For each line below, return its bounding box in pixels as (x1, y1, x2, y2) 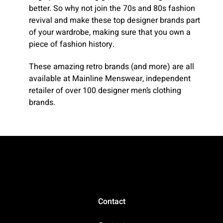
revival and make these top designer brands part (29, 14, 200, 27)
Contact (98, 195, 125, 208)
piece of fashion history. (29, 38, 114, 51)
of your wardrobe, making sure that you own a (29, 26, 191, 39)
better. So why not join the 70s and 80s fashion (29, 2, 195, 15)
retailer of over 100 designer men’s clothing (29, 85, 181, 97)
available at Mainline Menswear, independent (29, 73, 191, 85)
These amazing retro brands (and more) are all (29, 61, 194, 73)
